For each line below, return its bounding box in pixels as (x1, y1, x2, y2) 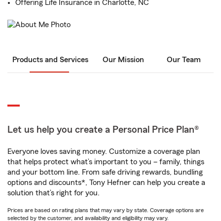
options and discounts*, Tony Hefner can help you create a (7, 179, 205, 187)
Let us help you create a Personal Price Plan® (7, 125, 199, 135)
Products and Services (12, 56, 88, 64)
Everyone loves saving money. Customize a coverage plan (7, 147, 200, 156)
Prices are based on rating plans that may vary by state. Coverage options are (7, 207, 204, 214)
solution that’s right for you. (7, 189, 100, 197)
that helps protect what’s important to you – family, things (7, 158, 204, 166)
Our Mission (103, 56, 144, 64)
